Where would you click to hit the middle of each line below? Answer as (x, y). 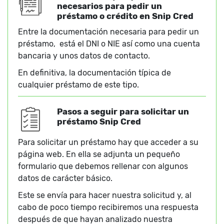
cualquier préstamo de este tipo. (78, 85)
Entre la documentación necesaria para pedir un (108, 32)
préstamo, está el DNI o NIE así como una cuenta (109, 44)
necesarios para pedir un (109, 6)
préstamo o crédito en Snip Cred (125, 16)
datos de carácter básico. (65, 178)
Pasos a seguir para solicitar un (123, 112)
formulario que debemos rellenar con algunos (103, 166)
